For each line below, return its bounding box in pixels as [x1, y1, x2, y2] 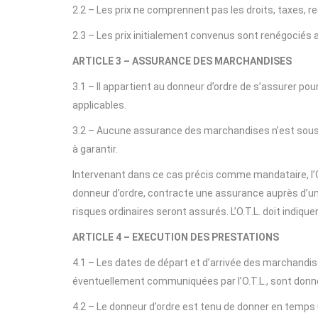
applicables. [72, 99, 126, 111]
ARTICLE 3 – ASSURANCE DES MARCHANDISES [72, 55, 292, 67]
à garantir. [72, 143, 118, 155]
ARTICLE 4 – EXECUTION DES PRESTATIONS [72, 231, 279, 243]
